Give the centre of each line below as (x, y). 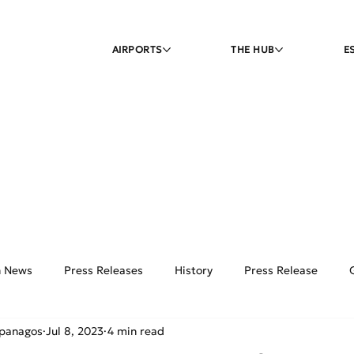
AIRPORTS (137, 49)
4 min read (136, 331)
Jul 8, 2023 (75, 331)
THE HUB (253, 49)
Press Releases (104, 270)
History (194, 270)
